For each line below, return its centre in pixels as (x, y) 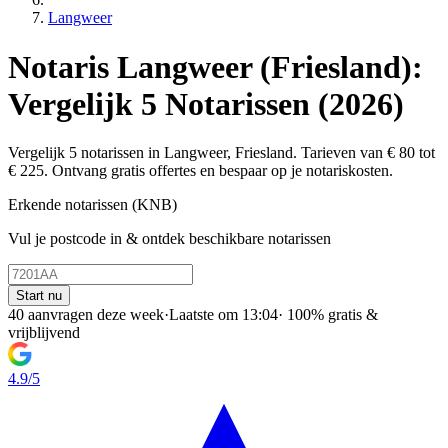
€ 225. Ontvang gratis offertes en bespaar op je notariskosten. (200, 171)
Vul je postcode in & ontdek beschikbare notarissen (169, 239)
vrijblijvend (44, 333)
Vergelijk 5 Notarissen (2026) (206, 103)
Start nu (39, 296)
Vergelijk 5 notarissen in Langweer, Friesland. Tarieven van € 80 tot (221, 153)
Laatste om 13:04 (223, 315)
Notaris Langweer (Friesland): (215, 66)
